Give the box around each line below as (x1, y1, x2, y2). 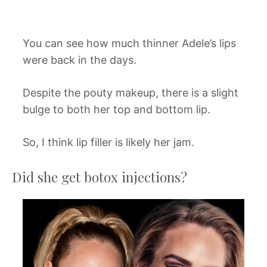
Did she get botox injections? (12, 167, 187, 187)
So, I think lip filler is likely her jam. (23, 136, 194, 149)
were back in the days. (23, 54, 136, 67)
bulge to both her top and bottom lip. (23, 103, 210, 116)
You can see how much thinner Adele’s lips (23, 37, 236, 50)
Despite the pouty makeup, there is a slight (23, 86, 238, 100)
